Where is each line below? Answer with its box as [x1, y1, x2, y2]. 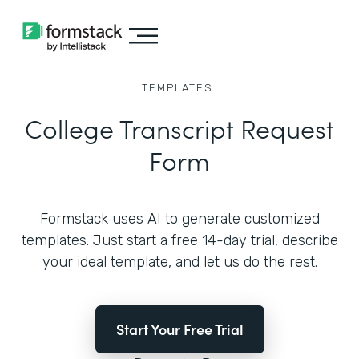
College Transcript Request [25, 110, 334, 146]
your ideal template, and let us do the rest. [42, 253, 317, 271]
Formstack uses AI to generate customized [39, 210, 320, 228]
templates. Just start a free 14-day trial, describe [21, 232, 338, 249]
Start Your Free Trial [115, 319, 244, 339]
